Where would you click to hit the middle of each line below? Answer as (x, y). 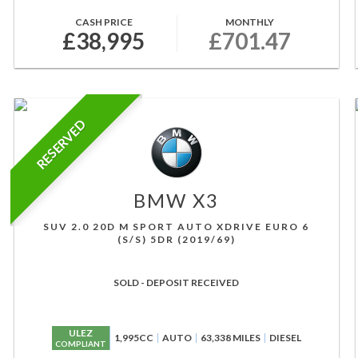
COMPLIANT (80, 344)
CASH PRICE (103, 22)
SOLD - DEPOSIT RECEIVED (177, 282)
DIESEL (285, 338)
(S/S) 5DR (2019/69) (176, 239)
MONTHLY (249, 22)
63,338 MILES (230, 338)
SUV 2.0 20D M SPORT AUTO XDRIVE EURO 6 (177, 227)
